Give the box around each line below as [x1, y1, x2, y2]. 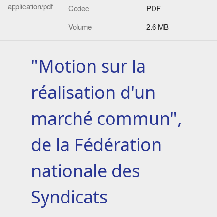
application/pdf [8, 1, 53, 12]
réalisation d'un [31, 80, 155, 105]
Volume [68, 22, 92, 32]
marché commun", [31, 107, 182, 131]
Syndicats [31, 185, 108, 209]
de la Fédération [31, 133, 162, 157]
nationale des [31, 159, 140, 183]
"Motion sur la [31, 54, 146, 78]
